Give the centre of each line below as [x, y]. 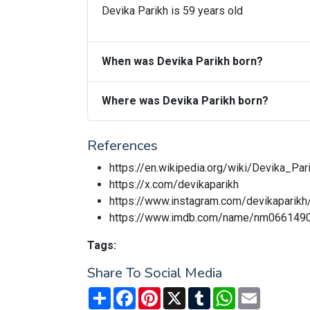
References [122, 146]
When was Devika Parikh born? [182, 61]
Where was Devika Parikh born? [185, 101]
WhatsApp [260, 292]
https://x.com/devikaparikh [174, 184]
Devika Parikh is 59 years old [172, 11]
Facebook [159, 292]
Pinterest [183, 292]
